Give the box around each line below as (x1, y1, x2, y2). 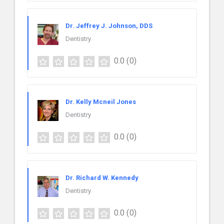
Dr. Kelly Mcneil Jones (65, 98, 136, 106)
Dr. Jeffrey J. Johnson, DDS (65, 22, 152, 30)
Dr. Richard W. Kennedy (65, 174, 138, 182)
